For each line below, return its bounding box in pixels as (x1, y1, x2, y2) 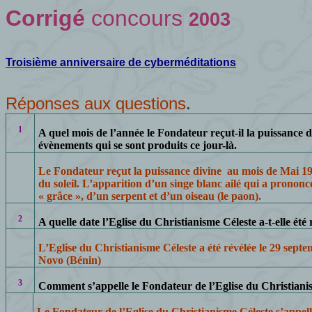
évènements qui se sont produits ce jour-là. (38, 139, 237, 151)
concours (85, 6, 189, 31)
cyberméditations (144, 56, 236, 68)
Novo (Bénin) (38, 254, 101, 266)
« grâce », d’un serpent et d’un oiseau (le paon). (38, 190, 261, 202)
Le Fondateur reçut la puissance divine (38, 165, 221, 177)
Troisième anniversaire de (6, 56, 144, 68)
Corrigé (6, 6, 85, 31)
